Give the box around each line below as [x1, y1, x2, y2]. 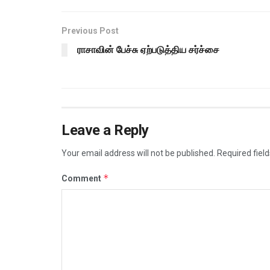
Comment [61, 174, 103, 184]
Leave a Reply [61, 122, 149, 139]
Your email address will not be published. [61, 148, 215, 159]
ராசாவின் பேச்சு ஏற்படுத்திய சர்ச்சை [77, 44, 219, 56]
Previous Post [61, 26, 119, 36]
